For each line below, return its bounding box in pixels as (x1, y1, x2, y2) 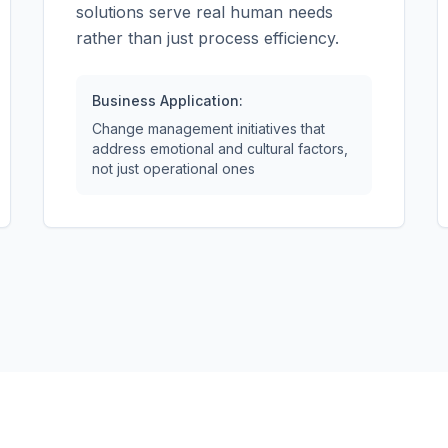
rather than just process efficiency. (75, 28, 339, 48)
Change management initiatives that (91, 120, 325, 137)
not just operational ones (91, 160, 255, 177)
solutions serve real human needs (75, 2, 333, 22)
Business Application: (91, 92, 243, 109)
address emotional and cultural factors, (91, 140, 348, 157)
